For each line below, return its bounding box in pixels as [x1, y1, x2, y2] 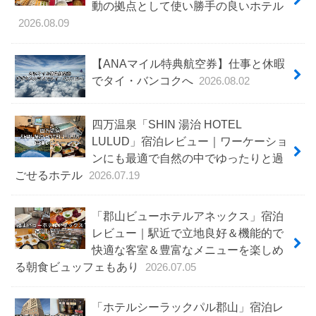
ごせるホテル [15, 168, 86, 181]
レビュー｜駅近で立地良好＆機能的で [91, 226, 284, 239]
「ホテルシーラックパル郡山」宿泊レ [91, 300, 284, 314]
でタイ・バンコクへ [91, 74, 196, 87]
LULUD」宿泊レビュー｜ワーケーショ [91, 134, 288, 147]
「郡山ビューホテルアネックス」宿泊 [91, 209, 284, 222]
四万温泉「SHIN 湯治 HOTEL [91, 117, 241, 130]
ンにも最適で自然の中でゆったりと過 [91, 151, 284, 164]
